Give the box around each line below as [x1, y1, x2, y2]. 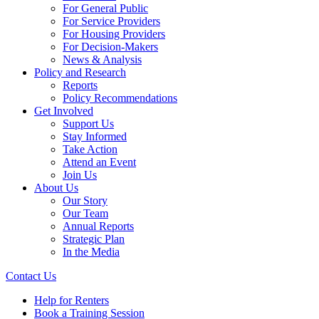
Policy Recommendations [63, 91, 177, 104]
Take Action [63, 142, 117, 155]
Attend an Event [63, 155, 136, 168]
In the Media [63, 245, 120, 258]
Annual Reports [63, 219, 134, 232]
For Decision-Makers [63, 40, 158, 53]
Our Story [63, 194, 108, 206]
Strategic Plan [63, 232, 125, 245]
